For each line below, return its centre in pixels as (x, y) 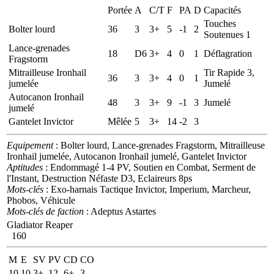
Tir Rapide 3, (229, 72)
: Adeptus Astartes (120, 211)
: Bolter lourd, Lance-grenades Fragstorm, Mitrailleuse (159, 145)
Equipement (30, 145)
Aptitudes (25, 167)
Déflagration (228, 53)
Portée (120, 10)
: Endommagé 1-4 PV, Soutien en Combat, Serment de (149, 167)
